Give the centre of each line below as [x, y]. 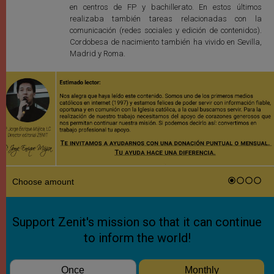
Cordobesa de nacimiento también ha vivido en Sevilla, [165, 42]
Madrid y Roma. [97, 54]
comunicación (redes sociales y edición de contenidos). [165, 31]
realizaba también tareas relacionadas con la [165, 19]
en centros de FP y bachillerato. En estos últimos [165, 7]
